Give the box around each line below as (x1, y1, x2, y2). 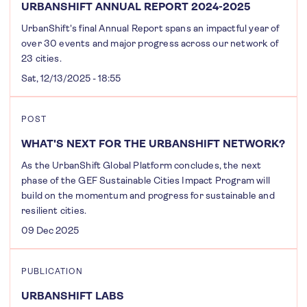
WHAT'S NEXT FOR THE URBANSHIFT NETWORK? (21, 137, 285, 150)
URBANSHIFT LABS (21, 289, 124, 302)
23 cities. (21, 53, 62, 64)
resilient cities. (21, 205, 87, 216)
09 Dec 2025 (21, 225, 79, 236)
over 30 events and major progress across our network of (21, 38, 278, 49)
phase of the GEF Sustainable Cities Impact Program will (21, 175, 270, 186)
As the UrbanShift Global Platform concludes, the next (21, 160, 262, 171)
